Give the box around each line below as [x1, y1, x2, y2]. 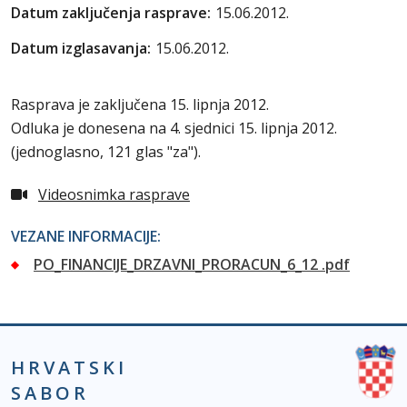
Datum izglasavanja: [11, 38, 151, 58]
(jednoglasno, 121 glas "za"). [11, 142, 201, 162]
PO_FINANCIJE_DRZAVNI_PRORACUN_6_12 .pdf [34, 254, 350, 274]
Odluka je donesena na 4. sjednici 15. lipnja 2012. [11, 118, 337, 138]
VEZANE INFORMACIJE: [11, 226, 161, 246]
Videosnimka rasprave [38, 184, 190, 204]
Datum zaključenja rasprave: [11, 3, 211, 23]
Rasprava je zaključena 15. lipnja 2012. [11, 94, 269, 114]
